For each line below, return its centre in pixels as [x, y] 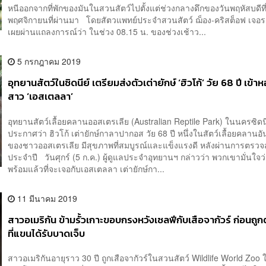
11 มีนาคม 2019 [46, 198]
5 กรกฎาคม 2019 [48, 61]
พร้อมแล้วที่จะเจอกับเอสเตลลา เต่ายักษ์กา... [86, 168]
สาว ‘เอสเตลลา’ [41, 97]
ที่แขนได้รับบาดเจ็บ [47, 233]
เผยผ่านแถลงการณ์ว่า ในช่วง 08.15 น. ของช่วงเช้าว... [107, 32]
